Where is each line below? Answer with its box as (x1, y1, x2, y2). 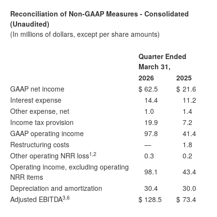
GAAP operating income (10, 128, 84, 138)
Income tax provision (10, 117, 74, 127)
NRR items (10, 172, 43, 182)
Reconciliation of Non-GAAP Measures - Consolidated (10, 9, 189, 18)
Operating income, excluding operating (10, 162, 129, 171)
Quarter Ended (139, 51, 186, 61)
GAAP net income (10, 84, 64, 93)
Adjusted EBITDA (10, 194, 62, 204)
